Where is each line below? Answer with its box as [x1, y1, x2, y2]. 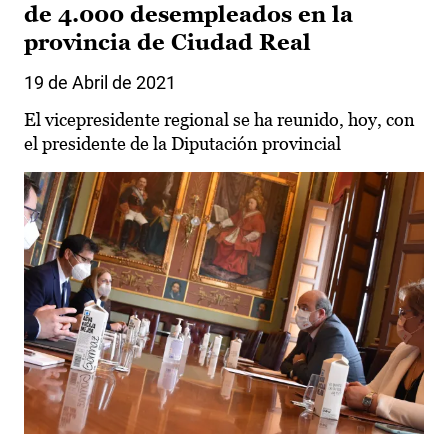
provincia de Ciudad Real [24, 30, 311, 56]
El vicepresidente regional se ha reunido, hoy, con [24, 109, 415, 131]
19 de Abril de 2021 [24, 72, 176, 94]
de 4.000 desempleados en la [24, 2, 353, 28]
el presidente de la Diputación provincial [24, 133, 341, 155]
